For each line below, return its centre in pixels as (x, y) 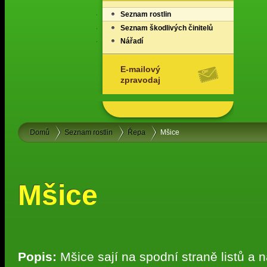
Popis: (37, 257)
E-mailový (140, 69)
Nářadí (132, 41)
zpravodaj (140, 80)
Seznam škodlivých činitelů (167, 28)
